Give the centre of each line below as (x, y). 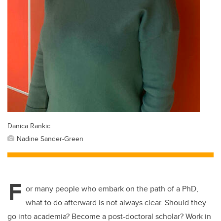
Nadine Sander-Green (50, 139)
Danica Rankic (29, 126)
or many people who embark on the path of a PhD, (112, 189)
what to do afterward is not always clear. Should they (116, 203)
